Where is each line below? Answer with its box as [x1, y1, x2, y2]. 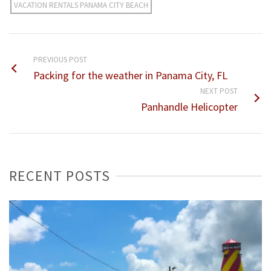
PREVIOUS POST [33, 54, 87, 65]
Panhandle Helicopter [141, 99, 238, 114]
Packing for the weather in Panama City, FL [33, 68, 227, 82]
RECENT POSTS [9, 166, 111, 185]
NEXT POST [200, 85, 238, 96]
